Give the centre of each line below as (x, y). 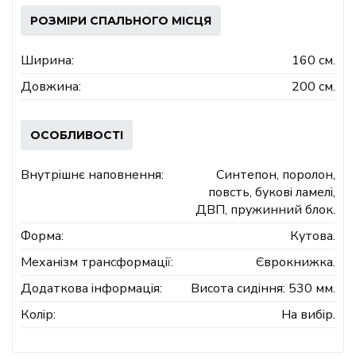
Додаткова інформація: (91, 288)
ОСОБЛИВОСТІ (77, 135)
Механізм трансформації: (97, 262)
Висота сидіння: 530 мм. (263, 288)
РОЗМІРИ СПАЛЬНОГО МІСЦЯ (121, 20)
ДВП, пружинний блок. (265, 209)
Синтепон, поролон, (276, 174)
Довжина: (51, 86)
